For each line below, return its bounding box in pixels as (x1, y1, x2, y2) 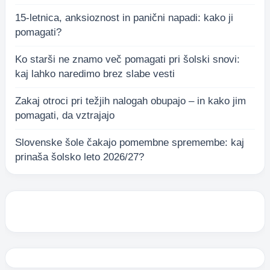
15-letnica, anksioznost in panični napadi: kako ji (15, 12, 233, 24)
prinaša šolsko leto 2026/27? (15, 151, 144, 163)
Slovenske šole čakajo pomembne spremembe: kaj (15, 137, 244, 149)
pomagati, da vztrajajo (15, 110, 115, 122)
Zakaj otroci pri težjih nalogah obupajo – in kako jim (15, 95, 246, 107)
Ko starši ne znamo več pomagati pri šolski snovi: (15, 54, 240, 66)
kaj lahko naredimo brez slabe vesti (15, 68, 175, 80)
